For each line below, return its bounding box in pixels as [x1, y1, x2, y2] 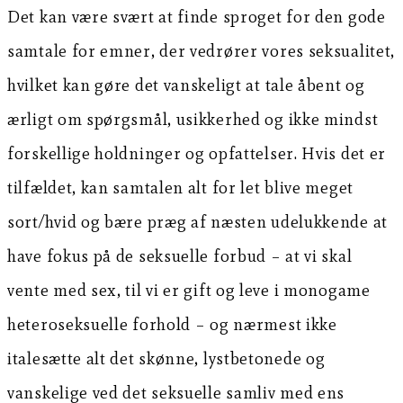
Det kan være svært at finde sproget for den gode [7, 5, 386, 27]
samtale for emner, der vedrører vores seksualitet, [7, 40, 396, 61]
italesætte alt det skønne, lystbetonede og [7, 347, 326, 369]
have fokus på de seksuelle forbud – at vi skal [7, 245, 353, 266]
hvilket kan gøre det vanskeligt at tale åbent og [7, 74, 365, 95]
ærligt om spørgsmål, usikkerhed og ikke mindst [7, 108, 379, 130]
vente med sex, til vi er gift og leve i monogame [7, 279, 371, 300]
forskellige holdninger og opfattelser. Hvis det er [7, 142, 387, 164]
